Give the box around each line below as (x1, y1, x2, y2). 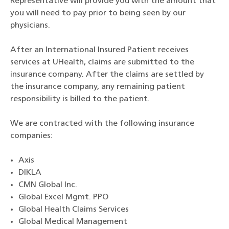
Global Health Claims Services (18, 205, 129, 214)
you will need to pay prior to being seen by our (10, 9, 186, 17)
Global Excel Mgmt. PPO (18, 193, 108, 201)
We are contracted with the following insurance (10, 119, 194, 128)
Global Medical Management (18, 217, 127, 226)
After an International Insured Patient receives (10, 45, 189, 54)
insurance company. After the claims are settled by (10, 70, 204, 79)
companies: (10, 131, 53, 140)
